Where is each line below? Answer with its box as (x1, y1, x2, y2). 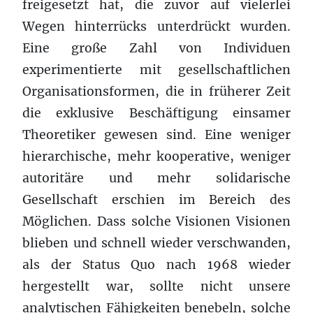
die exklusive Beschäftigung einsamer (22, 105, 291, 121)
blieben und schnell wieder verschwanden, (22, 235, 291, 251)
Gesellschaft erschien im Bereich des (22, 191, 291, 208)
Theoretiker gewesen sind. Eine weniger (22, 126, 291, 143)
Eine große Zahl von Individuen (22, 40, 291, 56)
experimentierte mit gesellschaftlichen (22, 61, 291, 78)
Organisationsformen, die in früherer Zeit (22, 83, 291, 99)
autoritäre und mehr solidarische (22, 170, 291, 186)
